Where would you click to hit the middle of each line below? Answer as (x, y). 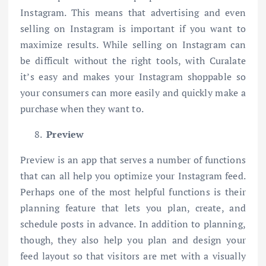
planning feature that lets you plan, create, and (133, 208)
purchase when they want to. (82, 109)
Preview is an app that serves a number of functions (133, 160)
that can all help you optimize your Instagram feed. (133, 176)
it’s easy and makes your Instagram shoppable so (133, 77)
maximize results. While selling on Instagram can (133, 45)
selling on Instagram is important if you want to (133, 29)
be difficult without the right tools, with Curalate (133, 61)
